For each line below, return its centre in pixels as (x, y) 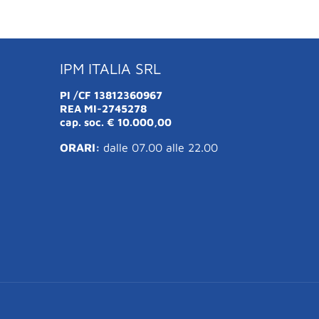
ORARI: (82, 147)
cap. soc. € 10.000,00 (116, 122)
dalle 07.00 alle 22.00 (161, 147)
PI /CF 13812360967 (111, 95)
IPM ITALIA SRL (110, 68)
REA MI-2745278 (103, 108)
